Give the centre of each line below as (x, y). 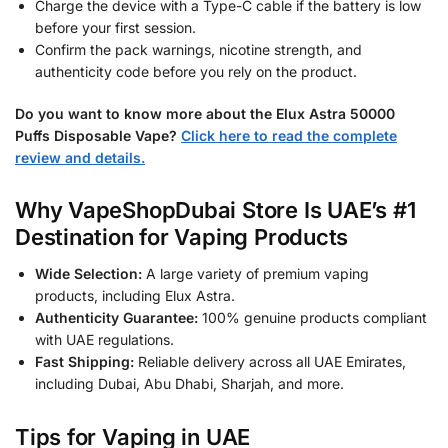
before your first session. (115, 28)
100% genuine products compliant (312, 318)
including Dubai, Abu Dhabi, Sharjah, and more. (189, 384)
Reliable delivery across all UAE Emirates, (270, 362)
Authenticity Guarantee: (116, 318)
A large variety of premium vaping (255, 274)
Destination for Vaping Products (182, 237)
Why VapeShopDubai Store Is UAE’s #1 (215, 210)
